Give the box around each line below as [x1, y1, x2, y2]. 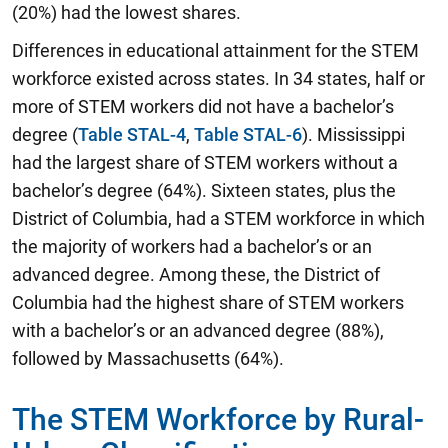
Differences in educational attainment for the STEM [12, 40, 419, 61]
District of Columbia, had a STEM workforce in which [12, 208, 425, 229]
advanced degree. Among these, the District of [12, 264, 380, 285]
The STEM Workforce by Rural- [12, 402, 424, 437]
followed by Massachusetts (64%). [12, 348, 284, 369]
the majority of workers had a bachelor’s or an [12, 236, 372, 257]
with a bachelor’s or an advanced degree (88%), [12, 320, 384, 341]
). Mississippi [302, 124, 405, 145]
